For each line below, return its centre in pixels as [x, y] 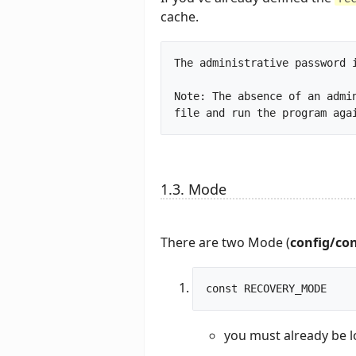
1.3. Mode [193, 189]
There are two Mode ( [225, 242]
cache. [180, 16]
